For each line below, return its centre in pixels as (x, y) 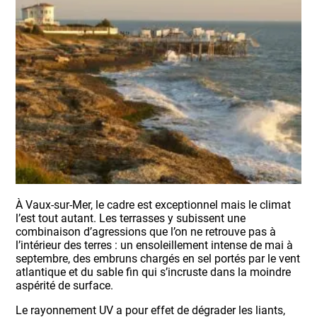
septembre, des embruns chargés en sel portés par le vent (158, 259)
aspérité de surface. (65, 286)
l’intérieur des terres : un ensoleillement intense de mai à (155, 246)
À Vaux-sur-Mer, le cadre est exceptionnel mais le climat (154, 205)
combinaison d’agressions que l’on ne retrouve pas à (146, 232)
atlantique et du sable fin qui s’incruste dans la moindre (154, 272)
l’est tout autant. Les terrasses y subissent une (131, 219)
